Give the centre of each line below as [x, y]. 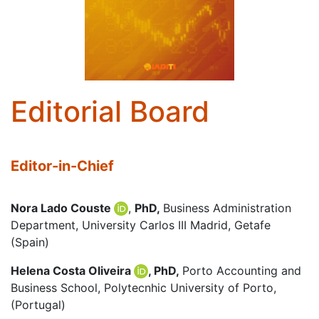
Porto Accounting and [242, 270]
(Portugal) [38, 304]
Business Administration [227, 208]
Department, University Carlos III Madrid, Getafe [141, 225]
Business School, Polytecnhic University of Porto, [143, 287]
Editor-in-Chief [62, 166]
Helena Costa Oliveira [72, 270]
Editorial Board [110, 111]
